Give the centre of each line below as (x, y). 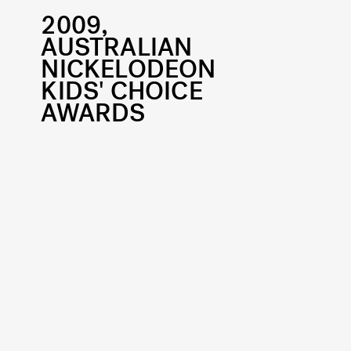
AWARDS (93, 113)
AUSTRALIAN (117, 47)
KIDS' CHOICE (122, 91)
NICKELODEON (128, 69)
